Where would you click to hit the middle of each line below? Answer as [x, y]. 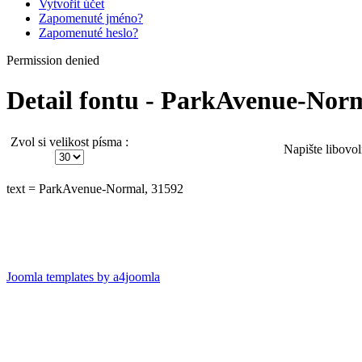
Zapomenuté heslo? [88, 33]
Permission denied [53, 61]
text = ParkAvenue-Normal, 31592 [95, 189]
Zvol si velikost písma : [69, 142]
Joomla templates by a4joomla [83, 277]
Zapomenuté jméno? [91, 19]
